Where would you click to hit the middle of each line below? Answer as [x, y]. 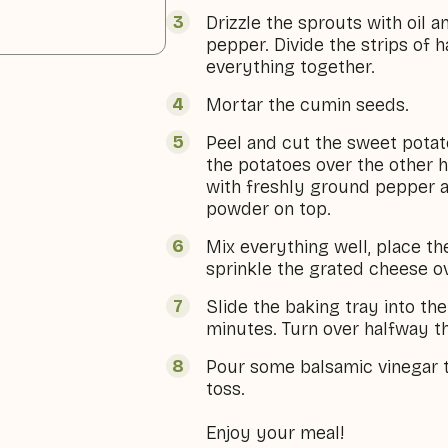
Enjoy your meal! [275, 433]
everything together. [291, 67]
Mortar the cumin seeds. [308, 105]
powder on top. [269, 209]
